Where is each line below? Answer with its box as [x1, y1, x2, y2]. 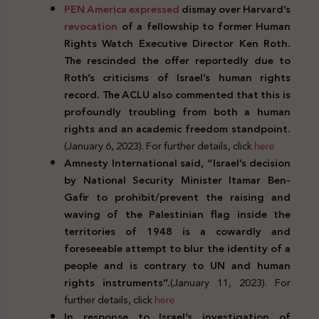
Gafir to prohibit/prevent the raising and [64, 187, 291, 206]
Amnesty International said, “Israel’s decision [64, 153, 291, 172]
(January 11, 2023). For [170, 273, 291, 292]
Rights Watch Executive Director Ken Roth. [64, 33, 291, 53]
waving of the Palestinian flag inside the [64, 204, 291, 224]
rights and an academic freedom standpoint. [64, 119, 291, 138]
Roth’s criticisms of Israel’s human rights [64, 68, 291, 87]
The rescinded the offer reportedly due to [64, 51, 291, 70]
